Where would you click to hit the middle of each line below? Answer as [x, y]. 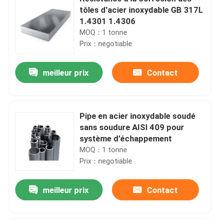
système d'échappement [126, 138]
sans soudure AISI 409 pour [132, 127]
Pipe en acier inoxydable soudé [138, 116]
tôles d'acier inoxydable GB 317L [141, 10]
